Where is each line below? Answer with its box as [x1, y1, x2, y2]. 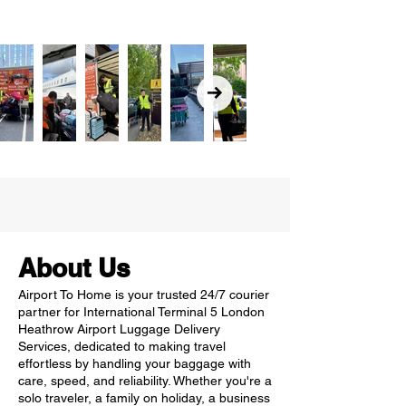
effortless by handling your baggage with [18, 356, 251, 371]
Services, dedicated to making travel [18, 339, 226, 353]
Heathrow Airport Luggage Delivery [18, 322, 220, 336]
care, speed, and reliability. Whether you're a [18, 373, 272, 388]
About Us [18, 253, 130, 283]
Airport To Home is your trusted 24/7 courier [18, 287, 269, 302]
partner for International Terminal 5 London [18, 304, 265, 319]
